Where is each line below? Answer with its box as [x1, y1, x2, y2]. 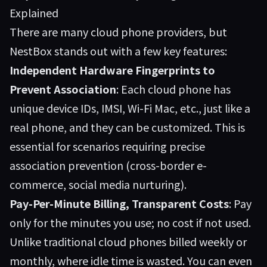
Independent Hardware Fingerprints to [10, 62, 215, 77]
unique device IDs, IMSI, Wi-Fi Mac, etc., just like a [10, 100, 250, 116]
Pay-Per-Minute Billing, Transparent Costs [10, 195, 229, 211]
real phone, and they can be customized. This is [10, 119, 245, 135]
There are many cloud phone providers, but [10, 24, 227, 39]
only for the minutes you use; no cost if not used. [10, 215, 251, 230]
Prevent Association [10, 81, 116, 97]
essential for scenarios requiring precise [10, 138, 205, 154]
